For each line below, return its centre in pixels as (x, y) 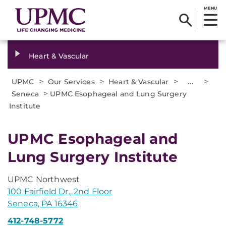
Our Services (71, 82)
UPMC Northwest (44, 179)
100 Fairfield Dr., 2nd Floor (60, 191)
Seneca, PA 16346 (43, 204)
